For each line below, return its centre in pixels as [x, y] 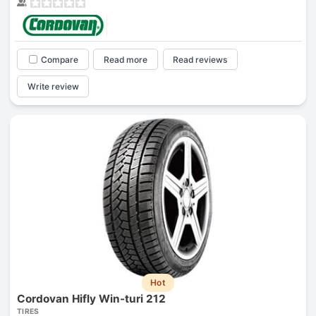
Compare [59, 59]
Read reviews [200, 59]
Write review [53, 87]
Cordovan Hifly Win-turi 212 [91, 299]
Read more [126, 59]
